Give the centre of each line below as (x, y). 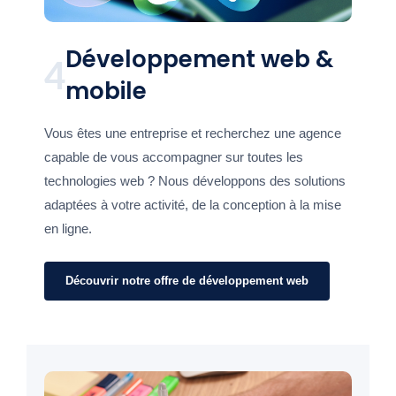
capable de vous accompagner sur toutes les (174, 157)
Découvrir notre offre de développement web (187, 281)
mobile (106, 91)
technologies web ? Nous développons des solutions (195, 181)
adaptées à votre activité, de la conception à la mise (193, 205)
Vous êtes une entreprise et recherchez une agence (193, 133)
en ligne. (68, 229)
